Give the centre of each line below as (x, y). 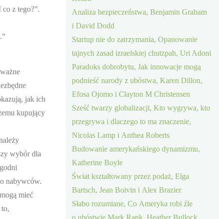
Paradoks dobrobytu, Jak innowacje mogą (137, 66)
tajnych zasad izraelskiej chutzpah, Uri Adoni (142, 53)
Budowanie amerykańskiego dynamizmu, (136, 149)
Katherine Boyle (98, 162)
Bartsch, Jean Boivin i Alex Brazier (127, 190)
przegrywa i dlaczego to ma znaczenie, (132, 121)
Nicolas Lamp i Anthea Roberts (121, 135)
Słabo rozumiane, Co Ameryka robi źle (132, 203)
